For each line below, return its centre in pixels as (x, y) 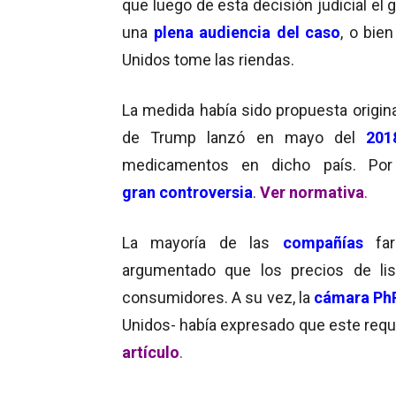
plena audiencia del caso (247, 32)
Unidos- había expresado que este (241, 324)
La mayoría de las (202, 242)
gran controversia (187, 192)
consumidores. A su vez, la (218, 297)
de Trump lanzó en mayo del (244, 137)
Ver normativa (312, 192)
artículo (151, 352)
